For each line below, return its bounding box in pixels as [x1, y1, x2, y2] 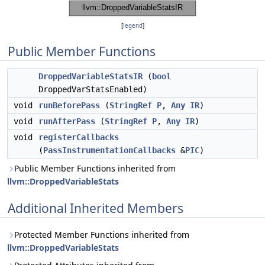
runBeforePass [38, 101, 100, 110]
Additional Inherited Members [8, 200, 183, 216]
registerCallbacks [38, 132, 119, 142]
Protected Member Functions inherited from [14, 229, 189, 240]
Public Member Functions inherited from [14, 163, 176, 174]
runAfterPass [38, 117, 95, 126]
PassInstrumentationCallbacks [43, 146, 176, 155]
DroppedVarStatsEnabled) [38, 85, 147, 94]
